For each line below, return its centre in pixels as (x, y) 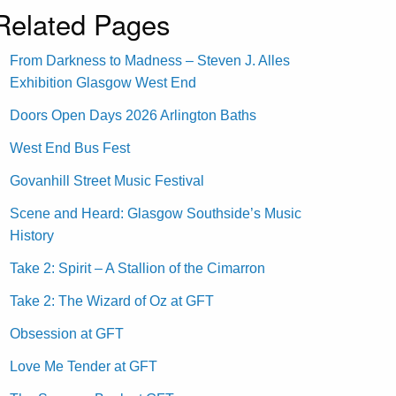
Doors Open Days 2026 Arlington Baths (133, 115)
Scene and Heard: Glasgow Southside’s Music (156, 213)
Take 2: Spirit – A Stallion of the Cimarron (138, 268)
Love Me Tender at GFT (84, 366)
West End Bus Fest (70, 148)
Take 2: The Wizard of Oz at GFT (112, 301)
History (32, 235)
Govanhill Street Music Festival (107, 180)
